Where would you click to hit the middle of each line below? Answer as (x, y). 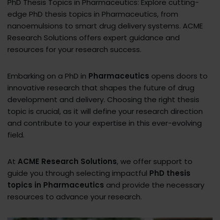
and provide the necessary (154, 185)
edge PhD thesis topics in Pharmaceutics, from (93, 14)
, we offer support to (155, 162)
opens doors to (179, 76)
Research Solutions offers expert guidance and (94, 38)
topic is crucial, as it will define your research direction (105, 111)
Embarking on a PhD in (48, 76)
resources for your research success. (74, 50)
